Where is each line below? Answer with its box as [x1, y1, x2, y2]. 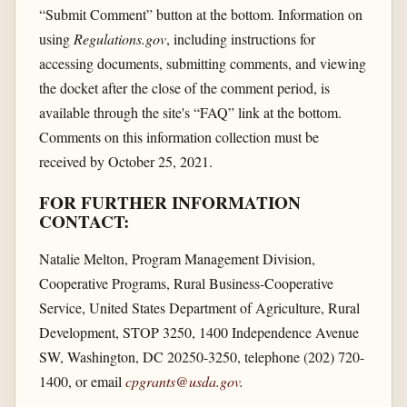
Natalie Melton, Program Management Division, [38, 248, 315, 268]
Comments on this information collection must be [38, 126, 319, 146]
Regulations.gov [73, 28, 166, 48]
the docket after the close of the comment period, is [38, 77, 330, 97]
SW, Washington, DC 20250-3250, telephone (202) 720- [38, 346, 364, 366]
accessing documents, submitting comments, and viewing [38, 53, 366, 73]
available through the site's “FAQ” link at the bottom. [38, 102, 342, 122]
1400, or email [38, 371, 125, 391]
